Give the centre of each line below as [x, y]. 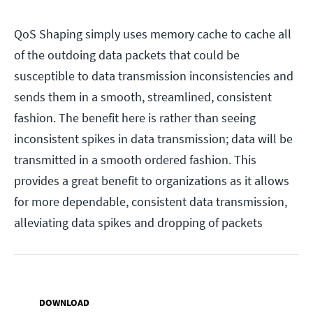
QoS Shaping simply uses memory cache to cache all [153, 34]
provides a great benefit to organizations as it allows [152, 181]
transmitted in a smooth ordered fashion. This [135, 160]
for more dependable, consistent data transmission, [151, 202]
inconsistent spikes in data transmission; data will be [153, 139]
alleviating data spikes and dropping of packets [138, 223]
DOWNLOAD [64, 303]
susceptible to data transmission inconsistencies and [154, 76]
